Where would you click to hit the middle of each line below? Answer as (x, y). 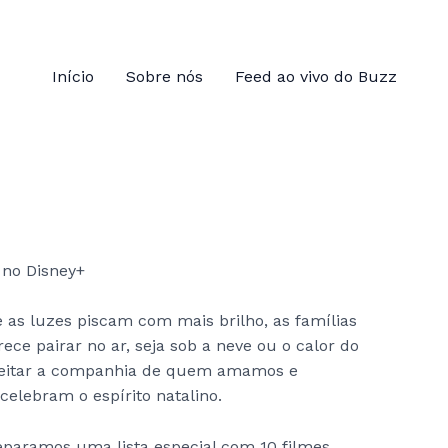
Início (72, 76)
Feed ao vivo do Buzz (315, 76)
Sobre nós (164, 76)
